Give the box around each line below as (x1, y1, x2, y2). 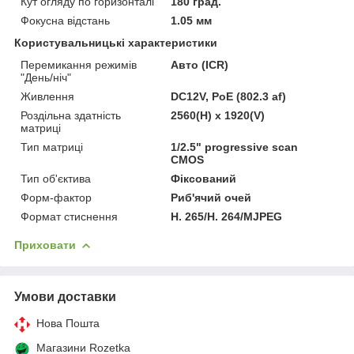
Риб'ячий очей (171, 190, 252, 204)
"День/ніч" (21, 70, 71, 84)
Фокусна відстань (21, 13, 110, 27)
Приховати (14, 238, 76, 251)
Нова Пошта (36, 316, 100, 330)
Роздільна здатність (21, 108, 121, 122)
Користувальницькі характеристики (14, 36, 217, 49)
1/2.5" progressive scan (171, 140, 299, 153)
